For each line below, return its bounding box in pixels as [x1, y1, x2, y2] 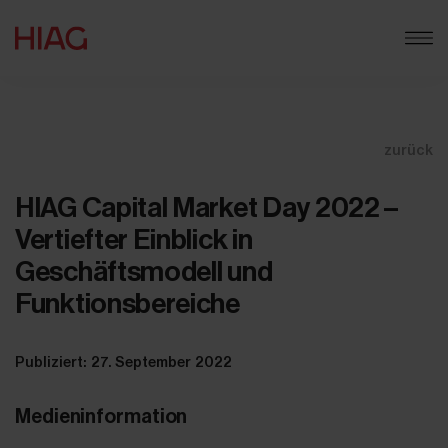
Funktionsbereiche [15, 287, 240, 320]
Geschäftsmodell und [15, 255, 273, 288]
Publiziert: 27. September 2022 [15, 353, 232, 371]
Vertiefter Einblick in [15, 223, 253, 256]
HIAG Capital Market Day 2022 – [15, 191, 399, 224]
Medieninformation [15, 404, 188, 428]
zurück [384, 141, 433, 159]
